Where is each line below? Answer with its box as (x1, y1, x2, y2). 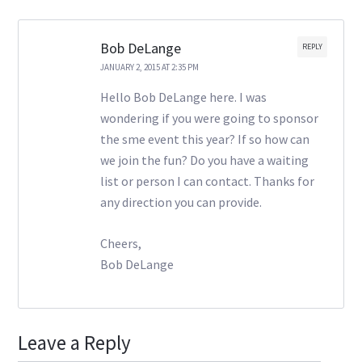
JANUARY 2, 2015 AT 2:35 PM (99, 61, 199, 73)
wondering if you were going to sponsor (99, 109, 318, 126)
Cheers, (99, 234, 141, 251)
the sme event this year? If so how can (99, 130, 309, 147)
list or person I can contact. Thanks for (99, 172, 314, 189)
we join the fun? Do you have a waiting (99, 151, 309, 168)
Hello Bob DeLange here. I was (99, 88, 267, 105)
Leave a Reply (18, 330, 132, 356)
